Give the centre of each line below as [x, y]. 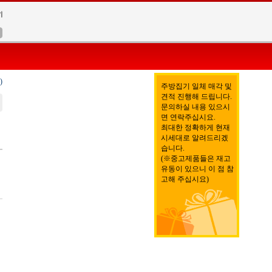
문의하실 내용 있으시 [195, 107]
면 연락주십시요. [188, 117]
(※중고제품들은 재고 [196, 158]
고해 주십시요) [185, 179]
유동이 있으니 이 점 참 [197, 169]
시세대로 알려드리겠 [195, 138]
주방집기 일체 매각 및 [196, 86]
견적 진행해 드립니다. [196, 97]
